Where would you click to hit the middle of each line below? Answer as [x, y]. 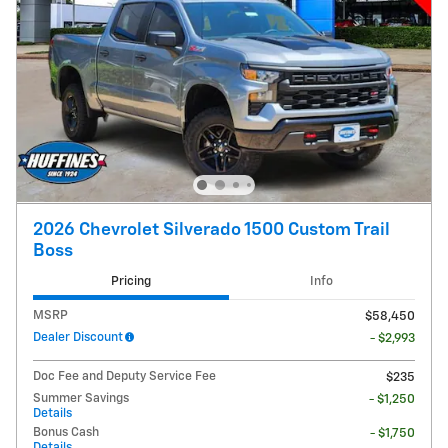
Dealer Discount [78, 338]
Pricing [130, 281]
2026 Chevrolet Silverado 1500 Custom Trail [211, 229]
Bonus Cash [66, 433]
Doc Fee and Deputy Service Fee [124, 377]
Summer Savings [81, 399]
